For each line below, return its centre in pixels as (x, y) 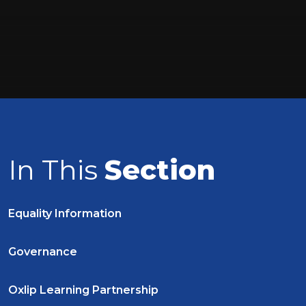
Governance (43, 252)
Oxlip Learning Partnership (83, 290)
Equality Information (65, 214)
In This (56, 170)
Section (160, 170)
